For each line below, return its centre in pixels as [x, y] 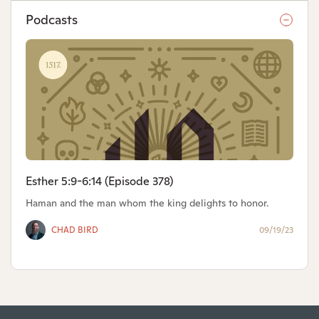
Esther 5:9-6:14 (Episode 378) [99, 181]
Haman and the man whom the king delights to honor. [147, 203]
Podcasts [52, 20]
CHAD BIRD [75, 230]
